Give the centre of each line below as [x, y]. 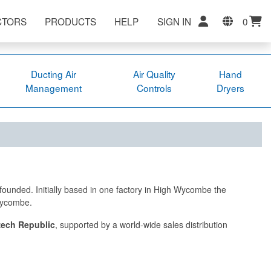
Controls [154, 88]
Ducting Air [53, 74]
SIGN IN [174, 21]
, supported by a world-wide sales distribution [141, 224]
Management [53, 88]
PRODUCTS [70, 21]
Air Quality [154, 74]
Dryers [230, 88]
